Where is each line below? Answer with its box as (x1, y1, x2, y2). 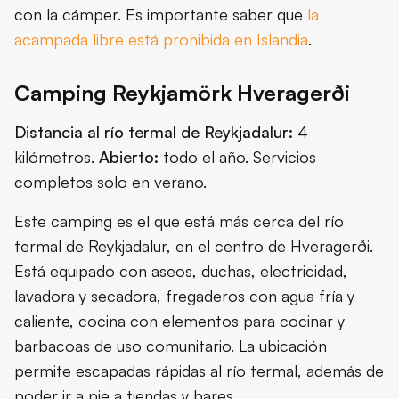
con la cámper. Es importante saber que (14, 4, 307, 25)
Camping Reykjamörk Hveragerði (14, 79, 350, 107)
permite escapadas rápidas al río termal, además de (14, 361, 384, 381)
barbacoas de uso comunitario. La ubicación (14, 336, 327, 356)
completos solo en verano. (14, 172, 207, 192)
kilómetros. (14, 147, 99, 167)
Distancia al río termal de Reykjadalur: (14, 122, 293, 142)
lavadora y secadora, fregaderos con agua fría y (14, 286, 354, 306)
